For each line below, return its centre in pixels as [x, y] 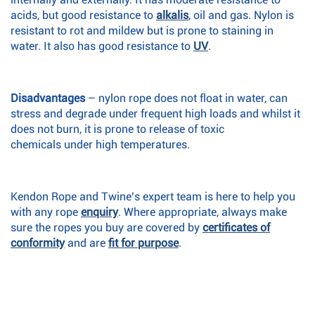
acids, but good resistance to [83, 15]
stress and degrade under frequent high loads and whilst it [155, 114]
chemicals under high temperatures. [100, 144]
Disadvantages [48, 98]
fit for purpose [143, 243]
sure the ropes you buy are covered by [107, 227]
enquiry [99, 212]
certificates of [236, 227]
